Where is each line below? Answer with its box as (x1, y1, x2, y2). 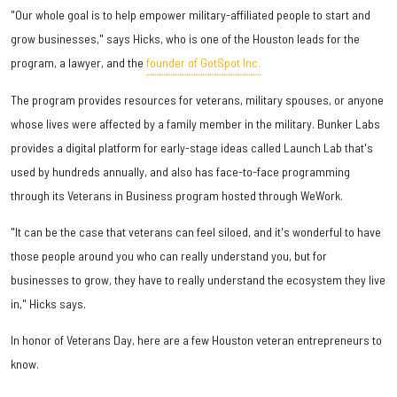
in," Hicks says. (11, 296, 86, 312)
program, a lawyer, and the (11, 55, 146, 71)
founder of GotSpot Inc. (146, 55, 261, 71)
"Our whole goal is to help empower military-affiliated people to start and (11, 7, 370, 23)
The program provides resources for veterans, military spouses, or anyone (11, 92, 384, 108)
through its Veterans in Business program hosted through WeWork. (11, 188, 343, 204)
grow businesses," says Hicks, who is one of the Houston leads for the (11, 31, 360, 47)
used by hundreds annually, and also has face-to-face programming (11, 164, 350, 180)
